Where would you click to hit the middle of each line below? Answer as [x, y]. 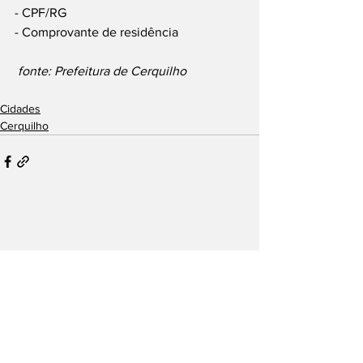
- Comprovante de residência [96, 32]
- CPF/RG [41, 12]
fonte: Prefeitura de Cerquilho [100, 70]
